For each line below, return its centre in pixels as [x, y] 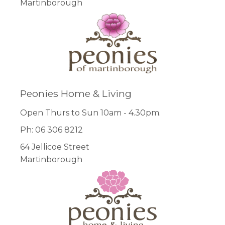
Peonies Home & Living [76, 93]
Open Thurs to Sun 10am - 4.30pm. [90, 113]
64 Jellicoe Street [55, 147]
